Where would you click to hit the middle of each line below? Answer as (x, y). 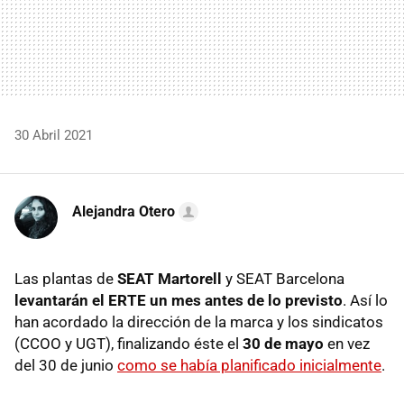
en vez (347, 343)
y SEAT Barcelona (283, 278)
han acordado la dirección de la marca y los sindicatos (199, 321)
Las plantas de (66, 278)
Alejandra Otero (124, 211)
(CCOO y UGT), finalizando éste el (129, 343)
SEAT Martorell (170, 278)
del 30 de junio (66, 365)
